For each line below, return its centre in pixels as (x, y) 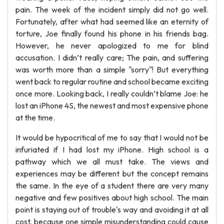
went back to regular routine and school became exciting (112, 81)
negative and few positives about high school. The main (112, 197)
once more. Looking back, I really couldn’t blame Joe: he (112, 93)
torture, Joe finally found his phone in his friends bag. (112, 33)
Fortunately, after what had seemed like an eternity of (112, 21)
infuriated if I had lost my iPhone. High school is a (112, 149)
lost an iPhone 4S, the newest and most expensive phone (112, 105)
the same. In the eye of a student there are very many (112, 185)
